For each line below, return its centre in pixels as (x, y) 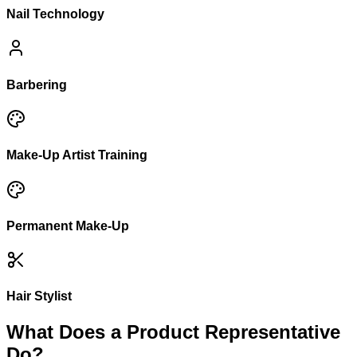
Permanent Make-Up (68, 226)
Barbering (37, 84)
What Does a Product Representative (173, 331)
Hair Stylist (39, 296)
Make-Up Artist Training (77, 155)
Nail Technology (55, 14)
